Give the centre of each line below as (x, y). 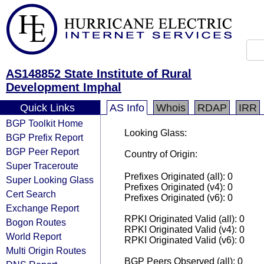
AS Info (127, 108)
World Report (34, 236)
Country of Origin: (161, 154)
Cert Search (31, 194)
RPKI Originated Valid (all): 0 (184, 219)
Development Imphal (64, 87)
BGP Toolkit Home (44, 123)
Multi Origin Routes (46, 250)
